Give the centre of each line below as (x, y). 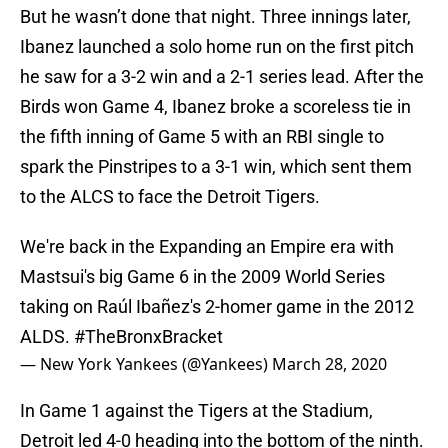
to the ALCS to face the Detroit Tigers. (170, 197)
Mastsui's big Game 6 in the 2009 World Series (202, 277)
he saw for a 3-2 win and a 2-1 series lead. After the (222, 77)
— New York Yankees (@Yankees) (146, 364)
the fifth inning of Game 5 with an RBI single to (202, 137)
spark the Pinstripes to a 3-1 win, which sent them (216, 167)
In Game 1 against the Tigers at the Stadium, (196, 411)
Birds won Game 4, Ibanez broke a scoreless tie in (215, 107)
